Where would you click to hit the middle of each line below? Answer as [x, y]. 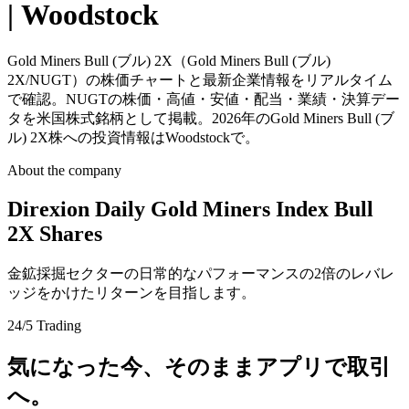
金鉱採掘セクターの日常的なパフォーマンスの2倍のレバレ [201, 273]
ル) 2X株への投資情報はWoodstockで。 [133, 137]
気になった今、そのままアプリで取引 [199, 367]
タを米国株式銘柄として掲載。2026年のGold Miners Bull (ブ [201, 118]
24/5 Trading [44, 325]
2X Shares [55, 233]
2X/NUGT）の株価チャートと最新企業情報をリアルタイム [200, 79]
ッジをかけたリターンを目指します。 [131, 292]
